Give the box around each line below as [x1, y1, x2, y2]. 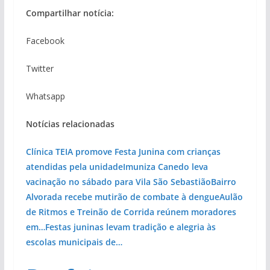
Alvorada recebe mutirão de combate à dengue [25, 190, 219, 202]
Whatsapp [25, 90, 65, 102]
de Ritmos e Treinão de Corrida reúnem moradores [25, 206, 236, 218]
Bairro [210, 175, 236, 187]
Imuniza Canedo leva [122, 160, 208, 172]
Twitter [25, 62, 54, 74]
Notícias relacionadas [25, 118, 115, 130]
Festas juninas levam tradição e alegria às [45, 221, 216, 233]
